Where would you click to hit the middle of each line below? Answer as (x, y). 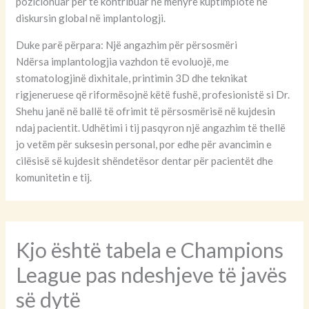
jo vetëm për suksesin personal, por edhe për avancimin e (144, 144)
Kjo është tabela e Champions (150, 249)
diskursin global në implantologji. (91, 18)
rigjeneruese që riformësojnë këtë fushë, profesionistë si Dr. (153, 94)
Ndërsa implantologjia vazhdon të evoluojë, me (123, 61)
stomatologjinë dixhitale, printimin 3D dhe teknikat (132, 78)
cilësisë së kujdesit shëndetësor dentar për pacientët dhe (145, 160)
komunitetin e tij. (54, 177)
